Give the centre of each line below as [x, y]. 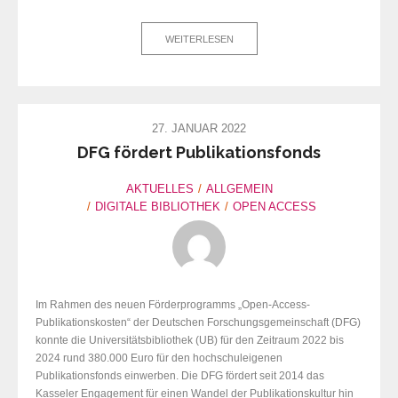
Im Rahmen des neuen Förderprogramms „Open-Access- [173, 304]
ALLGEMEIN [239, 188]
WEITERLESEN [199, 39]
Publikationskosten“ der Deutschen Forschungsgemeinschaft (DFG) [198, 322]
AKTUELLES [159, 188]
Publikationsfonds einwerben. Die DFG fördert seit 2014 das [180, 375]
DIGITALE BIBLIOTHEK [157, 206]
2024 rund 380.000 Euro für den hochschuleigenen [159, 358]
